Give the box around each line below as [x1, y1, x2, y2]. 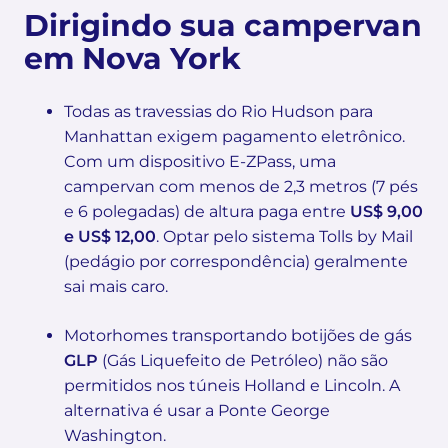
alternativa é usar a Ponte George [64, 400, 330, 420]
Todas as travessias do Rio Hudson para [64, 101, 373, 121]
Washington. [64, 425, 166, 445]
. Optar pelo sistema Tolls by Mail [156, 226, 413, 246]
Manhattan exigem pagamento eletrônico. [64, 126, 405, 146]
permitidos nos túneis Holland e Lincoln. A [64, 375, 400, 395]
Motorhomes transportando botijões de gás [64, 325, 412, 345]
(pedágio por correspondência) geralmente [64, 251, 408, 271]
